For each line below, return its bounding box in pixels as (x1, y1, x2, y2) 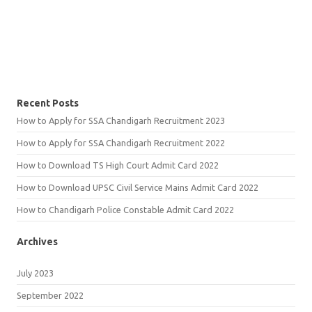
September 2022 (17, 290, 84, 300)
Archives (17, 235, 58, 247)
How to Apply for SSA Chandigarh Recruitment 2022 (17, 137, 225, 148)
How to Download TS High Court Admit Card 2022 (17, 159, 219, 170)
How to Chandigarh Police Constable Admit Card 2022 (17, 204, 234, 214)
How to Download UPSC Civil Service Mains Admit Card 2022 (17, 182, 258, 192)
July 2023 (17, 267, 54, 278)
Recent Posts (17, 97, 79, 109)
